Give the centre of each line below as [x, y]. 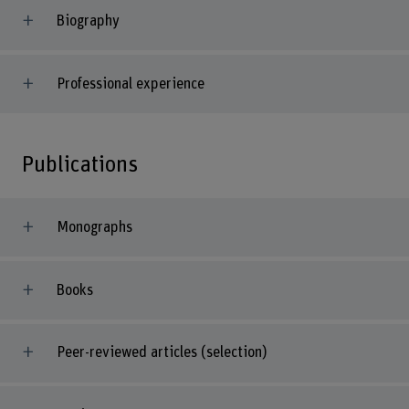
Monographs [94, 227]
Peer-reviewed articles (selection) [162, 353]
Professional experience [130, 84]
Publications [79, 164]
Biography [88, 21]
